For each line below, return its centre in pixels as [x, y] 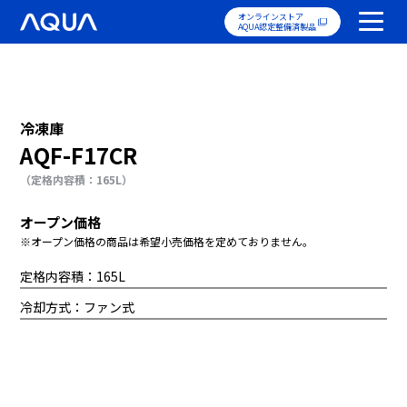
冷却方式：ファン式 [78, 308]
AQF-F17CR [79, 155]
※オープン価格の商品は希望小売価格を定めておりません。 [167, 242]
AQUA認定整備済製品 [277, 27]
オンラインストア [270, 17]
